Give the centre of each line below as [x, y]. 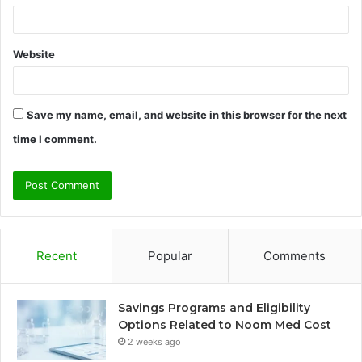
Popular [170, 255]
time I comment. [55, 139]
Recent [56, 255]
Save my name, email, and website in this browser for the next [187, 114]
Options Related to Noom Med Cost [225, 324]
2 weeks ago [154, 341]
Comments [295, 255]
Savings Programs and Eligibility [214, 307]
